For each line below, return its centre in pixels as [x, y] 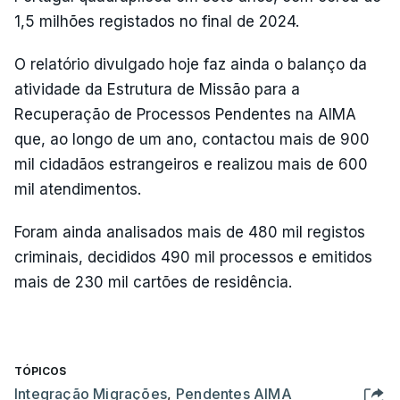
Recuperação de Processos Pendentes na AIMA [185, 114]
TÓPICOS [40, 371]
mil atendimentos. [78, 189]
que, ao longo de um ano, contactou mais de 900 [192, 139]
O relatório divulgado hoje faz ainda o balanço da [191, 64]
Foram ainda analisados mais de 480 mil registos [190, 232]
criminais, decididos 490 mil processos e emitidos [193, 257]
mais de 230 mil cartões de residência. [153, 282]
